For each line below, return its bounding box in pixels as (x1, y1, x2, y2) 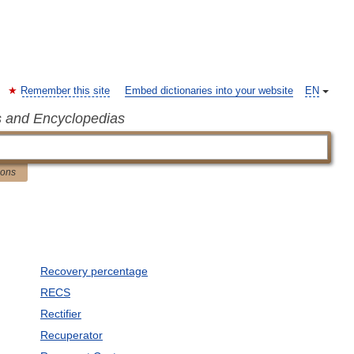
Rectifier (40, 307, 81, 320)
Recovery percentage (40, 265, 148, 277)
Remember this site (21, 85, 110, 96)
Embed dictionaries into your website (125, 85, 293, 96)
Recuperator (40, 329, 103, 341)
